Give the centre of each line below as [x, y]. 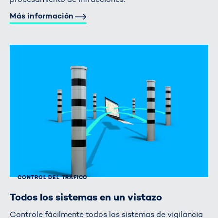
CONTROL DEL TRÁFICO [53, 177]
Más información [42, 16]
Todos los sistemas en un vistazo [86, 197]
